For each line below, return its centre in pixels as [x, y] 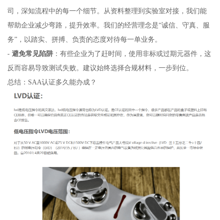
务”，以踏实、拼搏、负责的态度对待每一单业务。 [84, 40]
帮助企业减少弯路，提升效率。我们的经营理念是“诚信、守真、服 [108, 25]
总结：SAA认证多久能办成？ [52, 82]
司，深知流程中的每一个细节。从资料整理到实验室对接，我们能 [107, 11]
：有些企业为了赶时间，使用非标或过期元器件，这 [132, 54]
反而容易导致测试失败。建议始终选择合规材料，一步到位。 [100, 68]
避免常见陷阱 [32, 54]
